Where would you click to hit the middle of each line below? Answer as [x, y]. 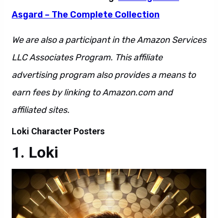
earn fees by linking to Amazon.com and [92, 92]
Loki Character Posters [58, 131]
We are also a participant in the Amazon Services [109, 40]
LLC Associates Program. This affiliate [87, 57]
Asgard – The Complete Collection [86, 15]
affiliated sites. [41, 110]
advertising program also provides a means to [104, 75]
